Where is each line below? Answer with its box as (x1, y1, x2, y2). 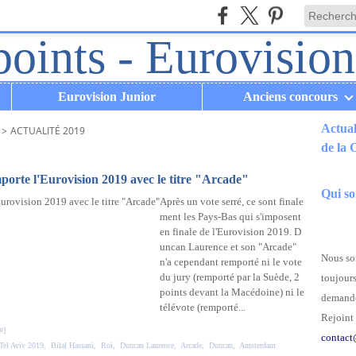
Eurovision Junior (58, 90, 156, 103)
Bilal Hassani (51, 341, 94, 350)
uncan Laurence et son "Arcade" (160, 241, 296, 253)
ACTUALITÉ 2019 (10, 124, 85, 137)
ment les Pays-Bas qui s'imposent (160, 211, 301, 222)
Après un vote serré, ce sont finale (160, 195, 304, 207)
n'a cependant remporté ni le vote (160, 256, 302, 268)
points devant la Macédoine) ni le (160, 286, 304, 298)
